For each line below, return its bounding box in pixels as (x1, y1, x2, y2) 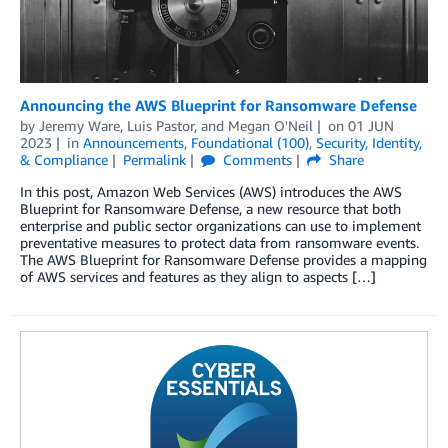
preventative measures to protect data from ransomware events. (20, 233, 419, 251)
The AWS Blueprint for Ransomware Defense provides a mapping (20, 250, 427, 268)
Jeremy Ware (39, 116, 120, 134)
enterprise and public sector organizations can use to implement (20, 216, 421, 234)
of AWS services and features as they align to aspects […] (20, 267, 376, 285)
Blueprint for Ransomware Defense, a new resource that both (20, 199, 401, 217)
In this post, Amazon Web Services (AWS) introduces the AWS (20, 182, 402, 200)
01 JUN (347, 116, 394, 134)
